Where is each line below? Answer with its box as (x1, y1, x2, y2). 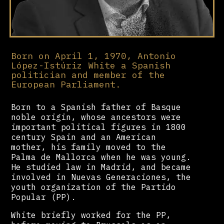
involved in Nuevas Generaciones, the (11, 171, 191, 182)
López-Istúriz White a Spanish (11, 59, 171, 71)
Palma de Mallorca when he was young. (11, 151, 191, 162)
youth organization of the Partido (11, 181, 176, 192)
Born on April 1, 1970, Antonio (11, 50, 176, 62)
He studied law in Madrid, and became (11, 161, 191, 172)
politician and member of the (11, 69, 165, 81)
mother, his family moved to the (11, 141, 166, 152)
